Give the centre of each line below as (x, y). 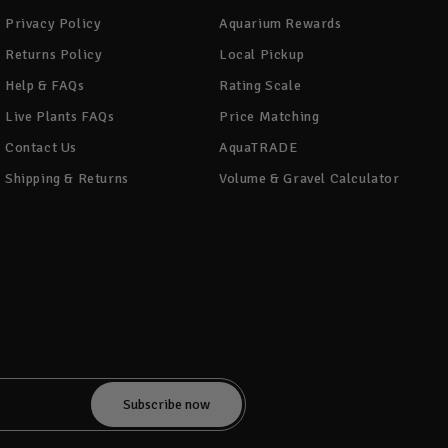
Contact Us (41, 148)
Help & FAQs (45, 86)
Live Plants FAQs (60, 117)
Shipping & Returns (67, 179)
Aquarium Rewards (280, 24)
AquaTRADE (258, 148)
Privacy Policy (53, 24)
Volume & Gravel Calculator (309, 179)
